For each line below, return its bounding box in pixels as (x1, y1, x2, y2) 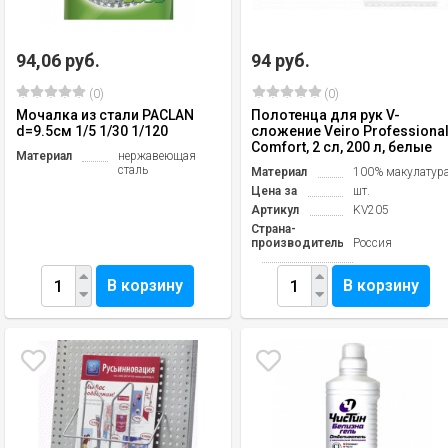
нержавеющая (117, 149, 196, 163)
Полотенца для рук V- (251, 107, 401, 123)
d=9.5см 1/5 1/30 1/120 (16, 123, 168, 139)
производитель (251, 236, 345, 250)
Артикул (251, 203, 300, 217)
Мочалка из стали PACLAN (16, 107, 194, 123)
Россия (353, 236, 393, 250)
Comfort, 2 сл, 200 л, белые (251, 139, 433, 155)
